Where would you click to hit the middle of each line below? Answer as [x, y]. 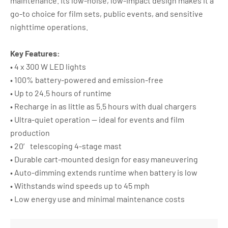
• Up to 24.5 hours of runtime [61, 93]
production [30, 132]
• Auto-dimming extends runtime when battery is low [104, 172]
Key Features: [35, 53]
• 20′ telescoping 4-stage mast [66, 146]
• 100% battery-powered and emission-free [87, 79]
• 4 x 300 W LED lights [48, 66]
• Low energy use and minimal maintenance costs [97, 198]
